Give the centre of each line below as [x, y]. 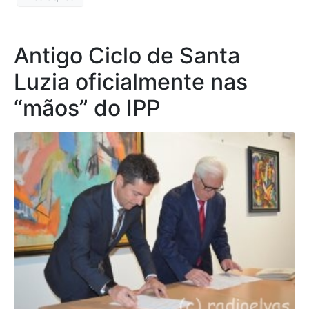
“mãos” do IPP [87, 108]
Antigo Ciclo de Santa [127, 56]
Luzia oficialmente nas [131, 82]
